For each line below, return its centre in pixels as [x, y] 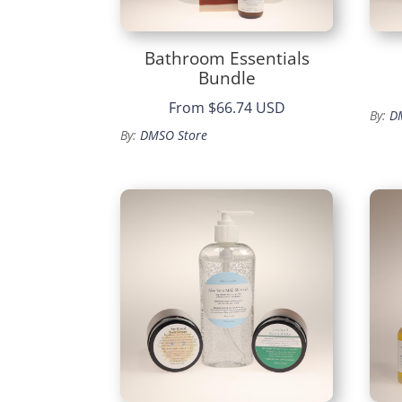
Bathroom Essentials [227, 58]
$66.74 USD [246, 108]
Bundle [227, 78]
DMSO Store [174, 135]
